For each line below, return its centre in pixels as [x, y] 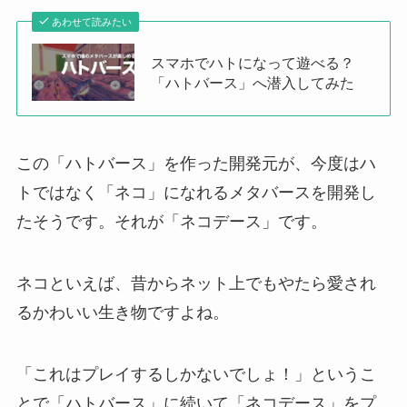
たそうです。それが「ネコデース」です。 [171, 222]
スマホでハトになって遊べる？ [253, 62]
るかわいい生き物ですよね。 [122, 313]
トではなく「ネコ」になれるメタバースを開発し [196, 193]
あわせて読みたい [92, 21]
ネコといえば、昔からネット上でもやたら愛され [196, 284]
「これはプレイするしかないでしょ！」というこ [196, 374]
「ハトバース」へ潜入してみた [253, 82]
